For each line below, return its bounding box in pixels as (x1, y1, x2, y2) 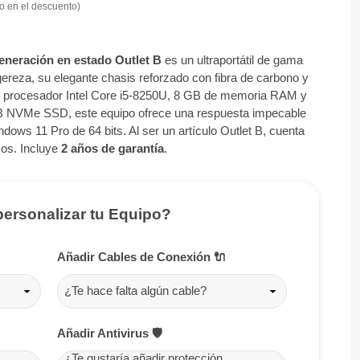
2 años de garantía (60, 141, 164, 155)
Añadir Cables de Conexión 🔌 (57, 249, 227, 264)
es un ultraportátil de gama (161, 52, 303, 67)
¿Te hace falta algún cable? (63, 284, 207, 298)
